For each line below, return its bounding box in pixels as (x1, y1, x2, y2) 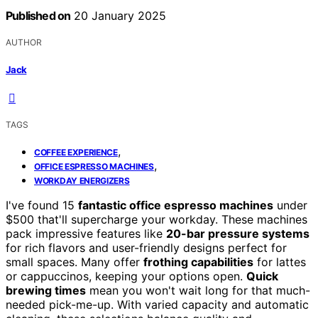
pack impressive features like (6, 226, 166, 241)
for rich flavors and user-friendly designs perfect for (6, 240, 287, 255)
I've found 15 (6, 197, 78, 212)
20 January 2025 (70, 9, 167, 23)
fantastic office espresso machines (78, 197, 273, 212)
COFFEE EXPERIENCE (34, 146, 118, 158)
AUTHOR (6, 37, 42, 48)
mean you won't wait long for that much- (86, 283, 310, 297)
